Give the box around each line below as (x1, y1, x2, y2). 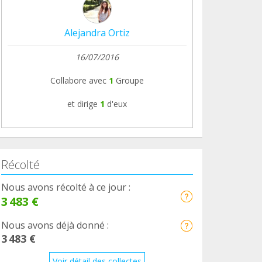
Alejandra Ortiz (64, 26, 130, 39)
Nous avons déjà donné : (1, 218, 109, 232)
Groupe (113, 74, 144, 86)
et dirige (67, 98, 98, 109)
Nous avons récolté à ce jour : (1, 180, 130, 194)
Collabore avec (50, 74, 106, 86)
